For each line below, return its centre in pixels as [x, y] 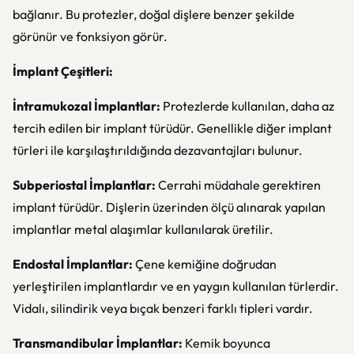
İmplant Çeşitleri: [63, 71]
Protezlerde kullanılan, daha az [249, 106]
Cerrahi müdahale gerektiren [238, 185]
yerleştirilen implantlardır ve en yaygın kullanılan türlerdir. [176, 286]
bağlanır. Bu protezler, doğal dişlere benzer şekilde [154, 14]
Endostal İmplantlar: [73, 264]
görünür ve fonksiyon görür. [90, 36]
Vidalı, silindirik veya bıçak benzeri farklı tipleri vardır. [163, 308]
